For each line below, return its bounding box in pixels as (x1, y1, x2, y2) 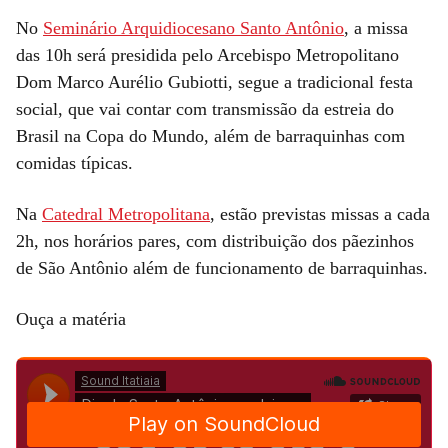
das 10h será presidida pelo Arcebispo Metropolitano (16, 44, 399, 65)
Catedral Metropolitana (42, 203, 210, 224)
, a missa (344, 17, 408, 38)
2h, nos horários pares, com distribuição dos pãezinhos (16, 230, 414, 251)
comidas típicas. (16, 152, 133, 173)
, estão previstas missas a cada (210, 203, 430, 224)
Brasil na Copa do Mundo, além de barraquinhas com (16, 125, 405, 146)
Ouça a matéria (16, 308, 126, 329)
